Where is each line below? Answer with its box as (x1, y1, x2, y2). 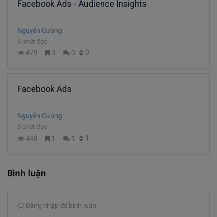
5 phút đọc (17, 123, 47, 131)
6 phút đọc (17, 37, 47, 45)
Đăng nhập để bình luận (24, 201, 96, 210)
